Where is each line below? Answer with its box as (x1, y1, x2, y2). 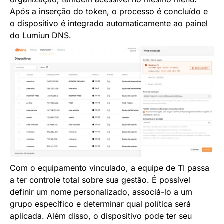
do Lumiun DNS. (10, 30, 71, 40)
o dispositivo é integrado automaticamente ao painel (10, 18, 208, 28)
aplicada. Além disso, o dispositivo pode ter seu (10, 210, 192, 221)
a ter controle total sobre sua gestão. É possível (10, 174, 190, 185)
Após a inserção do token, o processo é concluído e (10, 6, 208, 16)
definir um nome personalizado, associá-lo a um (10, 186, 192, 197)
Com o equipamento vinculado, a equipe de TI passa (10, 162, 209, 173)
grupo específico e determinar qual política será (10, 198, 191, 209)
